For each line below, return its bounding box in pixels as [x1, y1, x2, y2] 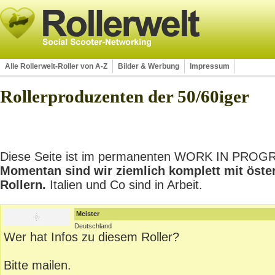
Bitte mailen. [4, 258, 71, 272]
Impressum [190, 62, 230, 71]
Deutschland [74, 222, 112, 230]
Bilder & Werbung [118, 62, 179, 71]
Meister [76, 210, 99, 217]
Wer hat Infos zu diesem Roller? [4, 230, 179, 244]
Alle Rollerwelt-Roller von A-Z [5, 62, 107, 71]
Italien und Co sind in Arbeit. [46, 178, 203, 192]
